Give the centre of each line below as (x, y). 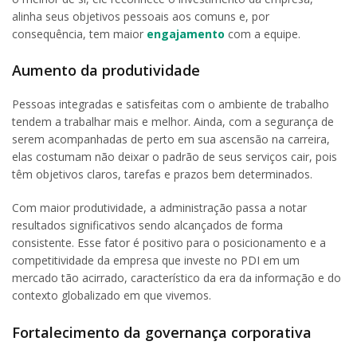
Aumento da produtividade (106, 71)
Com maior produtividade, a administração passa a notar (159, 208)
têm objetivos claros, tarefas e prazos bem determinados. (162, 175)
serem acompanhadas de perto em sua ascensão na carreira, (171, 139)
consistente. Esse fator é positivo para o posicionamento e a (169, 243)
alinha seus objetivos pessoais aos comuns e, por (141, 16)
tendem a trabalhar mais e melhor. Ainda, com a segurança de (173, 122)
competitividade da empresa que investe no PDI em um (156, 261)
